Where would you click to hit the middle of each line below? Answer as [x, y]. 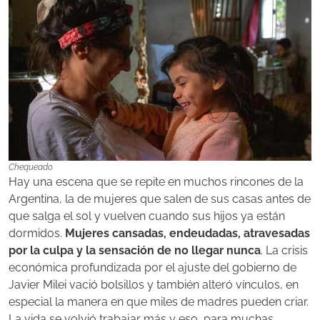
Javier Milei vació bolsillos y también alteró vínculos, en [154, 285]
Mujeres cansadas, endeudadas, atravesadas [187, 234]
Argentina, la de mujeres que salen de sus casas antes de [160, 199]
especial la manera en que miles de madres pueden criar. [159, 302]
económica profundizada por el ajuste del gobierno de [152, 268]
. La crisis [284, 251]
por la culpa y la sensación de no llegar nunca [135, 251]
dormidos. [37, 234]
